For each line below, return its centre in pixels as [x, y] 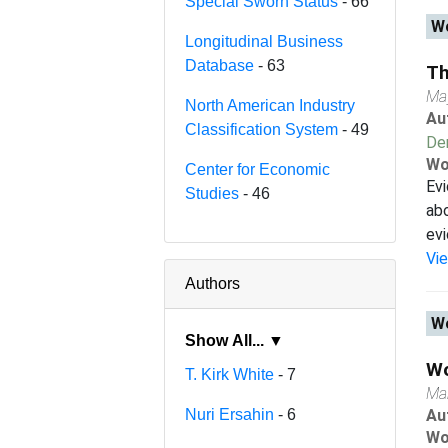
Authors [213, 283]
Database [220, 65]
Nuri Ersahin [230, 414]
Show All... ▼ [276, 340]
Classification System [262, 129]
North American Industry [270, 105]
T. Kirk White [230, 374]
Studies [212, 193]
